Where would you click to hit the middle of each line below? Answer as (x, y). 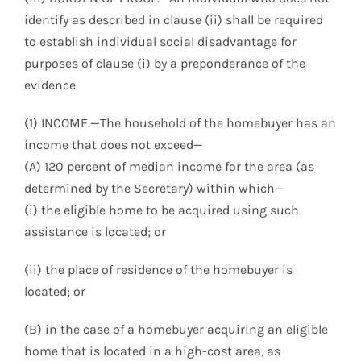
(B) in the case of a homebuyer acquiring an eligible (176, 329)
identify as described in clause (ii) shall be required (174, 19)
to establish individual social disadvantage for (160, 41)
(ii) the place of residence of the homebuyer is (158, 269)
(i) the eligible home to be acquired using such (162, 210)
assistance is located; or (95, 231)
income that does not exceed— (114, 144)
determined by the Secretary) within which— (154, 188)
